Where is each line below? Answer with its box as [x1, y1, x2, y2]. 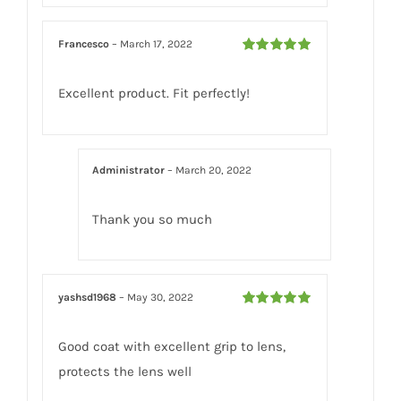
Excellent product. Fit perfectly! [58, 84, 251, 101]
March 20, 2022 [175, 164, 252, 177]
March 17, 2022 [120, 37, 193, 50]
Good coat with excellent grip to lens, [58, 337, 286, 354]
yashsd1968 [58, 290, 120, 303]
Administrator [92, 164, 168, 177]
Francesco [58, 37, 113, 50]
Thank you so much [92, 211, 213, 228]
